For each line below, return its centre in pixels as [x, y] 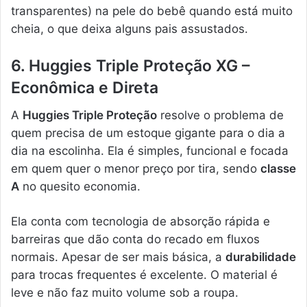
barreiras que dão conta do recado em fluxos [135, 240]
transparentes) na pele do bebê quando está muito [152, 11]
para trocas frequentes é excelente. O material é [144, 275]
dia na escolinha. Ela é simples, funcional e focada [150, 151]
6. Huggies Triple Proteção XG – [131, 65]
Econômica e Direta [85, 87]
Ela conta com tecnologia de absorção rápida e [140, 222]
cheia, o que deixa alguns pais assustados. [130, 28]
